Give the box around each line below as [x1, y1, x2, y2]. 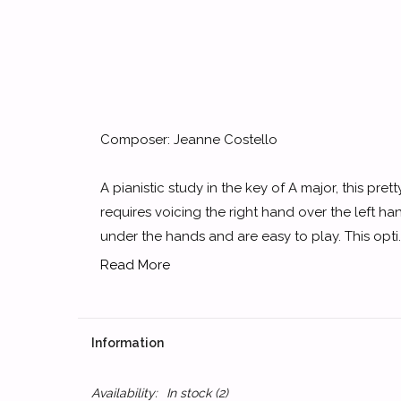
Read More [100, 257, 170, 273]
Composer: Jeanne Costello [100, 132, 277, 148]
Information [91, 336, 164, 350]
